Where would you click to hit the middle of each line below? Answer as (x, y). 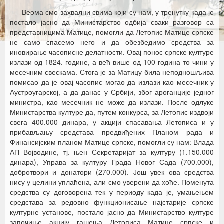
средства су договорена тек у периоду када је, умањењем (112, 192)
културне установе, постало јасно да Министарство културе (112, 212)
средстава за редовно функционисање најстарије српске (112, 202)
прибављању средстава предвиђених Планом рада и (112, 132)
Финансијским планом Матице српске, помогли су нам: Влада (112, 142)
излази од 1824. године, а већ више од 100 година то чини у (112, 62)
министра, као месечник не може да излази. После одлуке (112, 102)
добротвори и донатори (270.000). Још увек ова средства (112, 172)
